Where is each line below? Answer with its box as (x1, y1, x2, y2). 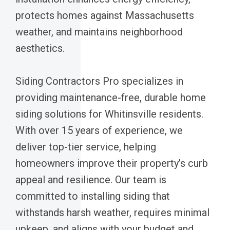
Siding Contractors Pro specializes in (15, 74, 183, 87)
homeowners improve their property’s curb (15, 157, 208, 169)
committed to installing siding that (15, 189, 170, 202)
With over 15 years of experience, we (15, 124, 183, 137)
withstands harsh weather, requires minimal (15, 206, 209, 219)
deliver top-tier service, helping (15, 140, 156, 153)
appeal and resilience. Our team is (15, 173, 166, 186)
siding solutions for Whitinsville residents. (15, 107, 203, 120)
